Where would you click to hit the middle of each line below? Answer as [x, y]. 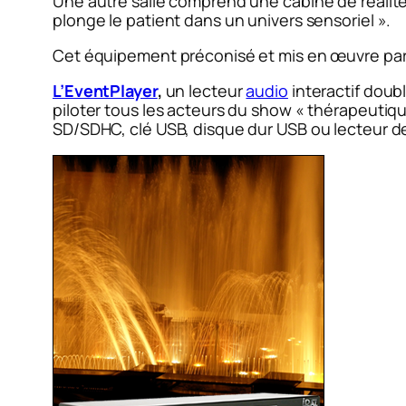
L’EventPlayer [105, 90]
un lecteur [204, 90]
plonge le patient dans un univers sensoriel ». [222, 19]
